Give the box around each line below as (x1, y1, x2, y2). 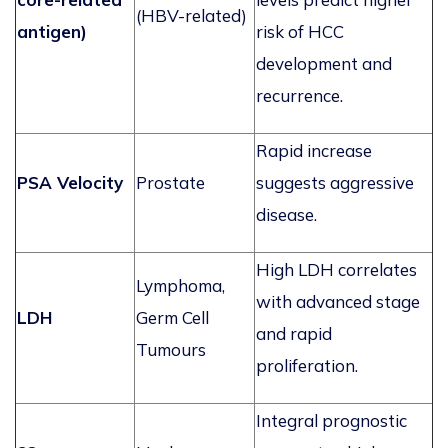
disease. (256, 204, 317, 226)
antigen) (17, 21, 87, 43)
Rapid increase (256, 140, 372, 162)
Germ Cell (136, 307, 209, 329)
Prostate (136, 172, 205, 194)
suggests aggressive (256, 172, 414, 194)
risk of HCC (256, 21, 344, 43)
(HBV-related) (136, 5, 247, 27)
